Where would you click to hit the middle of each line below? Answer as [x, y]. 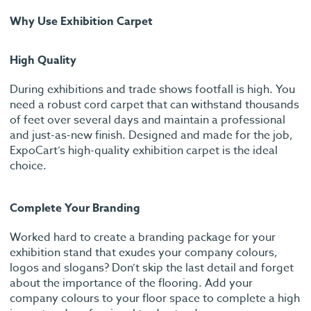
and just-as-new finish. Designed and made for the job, [151, 136]
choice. [28, 166]
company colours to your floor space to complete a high [155, 299]
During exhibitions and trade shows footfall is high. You [152, 90]
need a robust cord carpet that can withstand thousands [154, 105]
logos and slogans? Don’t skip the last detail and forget [152, 268]
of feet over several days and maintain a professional [148, 120]
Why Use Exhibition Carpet [81, 22]
